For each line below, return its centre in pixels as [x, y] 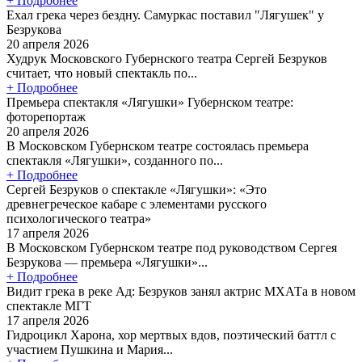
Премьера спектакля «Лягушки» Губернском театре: [150, 102]
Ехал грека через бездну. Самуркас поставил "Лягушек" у [165, 15]
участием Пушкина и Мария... [90, 349]
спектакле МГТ [49, 305]
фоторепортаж [46, 116]
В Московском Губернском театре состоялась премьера [158, 145]
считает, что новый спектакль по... [102, 73]
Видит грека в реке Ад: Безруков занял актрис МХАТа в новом [181, 291]
